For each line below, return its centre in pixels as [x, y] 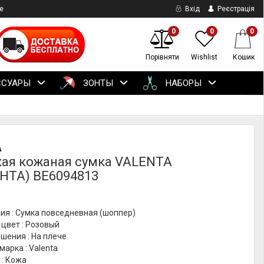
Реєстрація [235, 9]
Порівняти [163, 57]
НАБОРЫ [182, 83]
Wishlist [204, 57]
